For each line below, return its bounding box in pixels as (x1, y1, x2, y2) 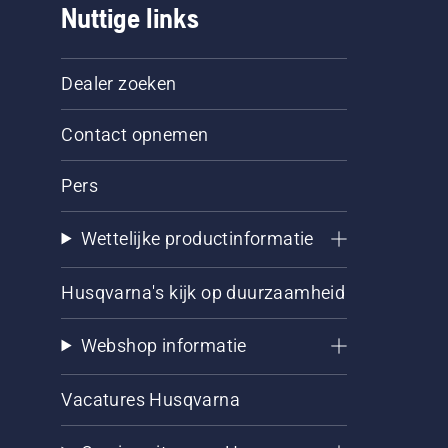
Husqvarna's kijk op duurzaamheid (61, 281, 346, 303)
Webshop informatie (80, 334, 247, 356)
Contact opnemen (61, 123, 209, 145)
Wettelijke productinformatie (80, 227, 314, 249)
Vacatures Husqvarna (61, 388, 241, 410)
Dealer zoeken (61, 72, 177, 94)
